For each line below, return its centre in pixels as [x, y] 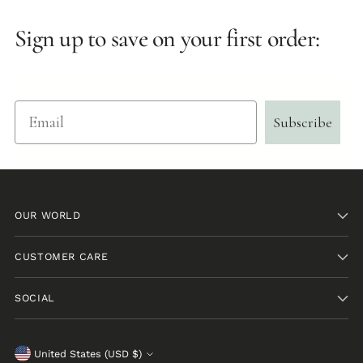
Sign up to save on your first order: [167, 38]
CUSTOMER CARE [62, 256]
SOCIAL [35, 298]
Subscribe [303, 122]
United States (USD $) [137, 353]
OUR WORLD [48, 215]
